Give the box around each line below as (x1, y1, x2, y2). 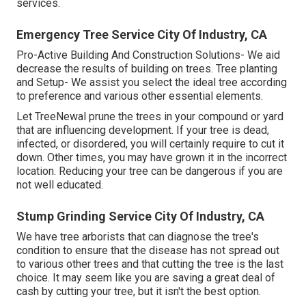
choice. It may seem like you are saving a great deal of (16, 270, 275, 284)
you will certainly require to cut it (128, 137, 284, 150)
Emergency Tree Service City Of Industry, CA (16, 27, 267, 42)
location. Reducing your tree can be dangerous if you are (16, 164, 283, 178)
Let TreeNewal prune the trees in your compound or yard (16, 109, 283, 123)
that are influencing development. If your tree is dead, (16, 123, 269, 137)
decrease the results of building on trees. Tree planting (16, 61, 277, 75)
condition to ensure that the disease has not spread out (16, 243, 279, 257)
